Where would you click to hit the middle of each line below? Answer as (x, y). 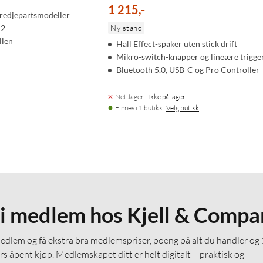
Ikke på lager (167, 96)
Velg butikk (183, 107)
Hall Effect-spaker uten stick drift (177, 43)
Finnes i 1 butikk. (139, 107)
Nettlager (129, 96)
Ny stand (126, 27)
